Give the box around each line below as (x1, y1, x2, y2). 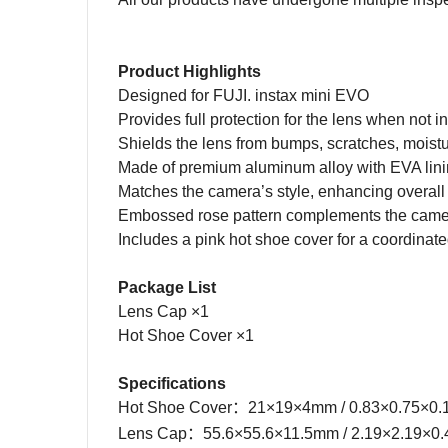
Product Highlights (118, 63, 261, 80)
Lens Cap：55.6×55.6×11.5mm (118, 425, 343, 442)
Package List (118, 279, 216, 296)
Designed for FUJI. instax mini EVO (118, 87, 369, 104)
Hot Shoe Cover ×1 (118, 327, 254, 344)
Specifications (118, 375, 226, 392)
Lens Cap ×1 (118, 303, 209, 320)
